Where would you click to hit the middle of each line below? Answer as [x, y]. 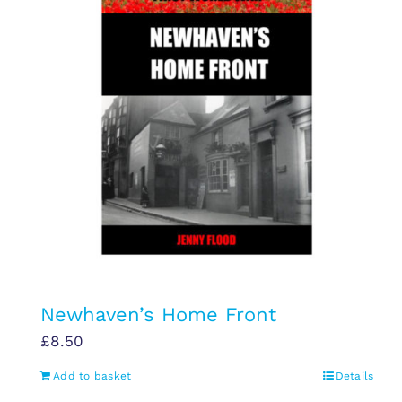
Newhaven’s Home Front [158, 315]
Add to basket [92, 376]
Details [354, 376]
